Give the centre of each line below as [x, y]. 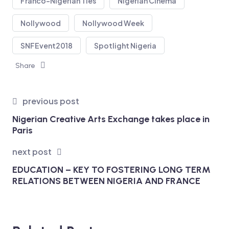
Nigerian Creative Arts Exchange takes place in [111, 119]
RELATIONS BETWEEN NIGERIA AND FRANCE [106, 181]
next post [32, 152]
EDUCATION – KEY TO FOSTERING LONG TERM [111, 170]
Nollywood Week [113, 23]
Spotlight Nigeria [125, 46]
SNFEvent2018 [46, 46]
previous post [51, 101]
